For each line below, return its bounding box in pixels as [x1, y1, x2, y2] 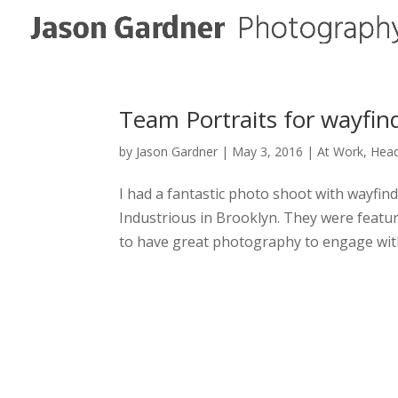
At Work [317, 143, 364, 160]
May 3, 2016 [232, 143, 304, 160]
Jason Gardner [136, 143, 219, 160]
